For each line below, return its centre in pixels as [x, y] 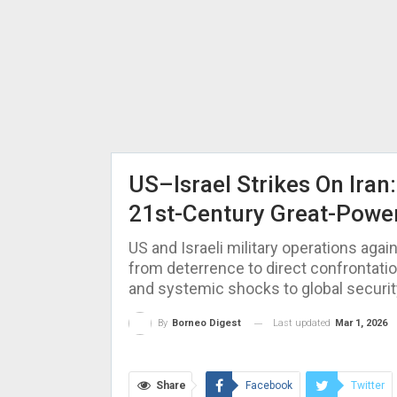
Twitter [367, 385]
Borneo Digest [206, 323]
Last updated [303, 323]
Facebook [269, 385]
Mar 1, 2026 [361, 323]
